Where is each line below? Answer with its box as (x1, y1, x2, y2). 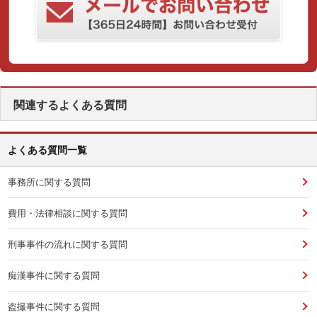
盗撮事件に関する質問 (8, 301, 100, 312)
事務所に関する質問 (8, 176, 91, 188)
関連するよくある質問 (13, 98, 127, 111)
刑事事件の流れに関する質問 (8, 238, 128, 250)
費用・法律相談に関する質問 (8, 207, 128, 219)
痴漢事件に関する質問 (8, 270, 100, 281)
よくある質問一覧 (8, 144, 88, 156)
